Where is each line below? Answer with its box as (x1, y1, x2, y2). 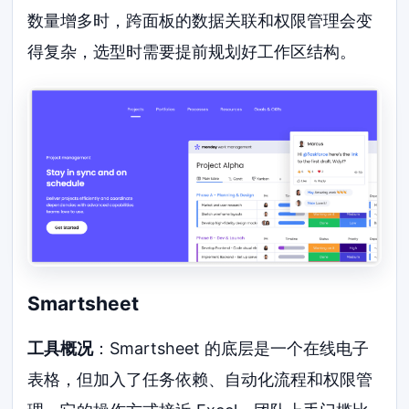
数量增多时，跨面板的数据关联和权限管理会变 (27, 11, 373, 31)
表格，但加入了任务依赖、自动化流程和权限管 (27, 370, 373, 390)
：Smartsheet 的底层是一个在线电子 (93, 339, 370, 359)
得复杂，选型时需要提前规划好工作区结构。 (27, 42, 357, 62)
